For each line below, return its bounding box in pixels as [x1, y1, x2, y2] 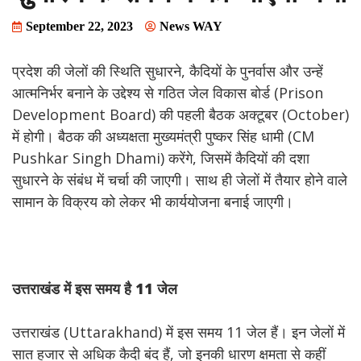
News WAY [160, 19, 222, 33]
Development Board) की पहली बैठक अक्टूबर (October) [12, 105, 349, 124]
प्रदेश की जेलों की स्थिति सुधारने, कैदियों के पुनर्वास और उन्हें [12, 61, 323, 81]
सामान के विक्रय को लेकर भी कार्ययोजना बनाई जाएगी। [12, 192, 293, 211]
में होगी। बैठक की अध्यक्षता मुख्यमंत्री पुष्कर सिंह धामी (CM [12, 127, 314, 146]
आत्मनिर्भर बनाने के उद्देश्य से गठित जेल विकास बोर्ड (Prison [12, 83, 323, 102]
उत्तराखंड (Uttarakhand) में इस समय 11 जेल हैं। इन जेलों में [12, 322, 345, 342]
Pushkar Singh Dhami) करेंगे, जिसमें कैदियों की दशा [12, 148, 309, 168]
